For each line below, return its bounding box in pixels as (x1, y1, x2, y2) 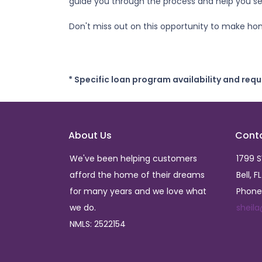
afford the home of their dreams (70, 169, 205, 181)
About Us (68, 129, 112, 142)
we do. (70, 202, 96, 213)
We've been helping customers (70, 153, 197, 164)
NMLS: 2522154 (70, 218, 126, 230)
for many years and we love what (70, 185, 206, 197)
